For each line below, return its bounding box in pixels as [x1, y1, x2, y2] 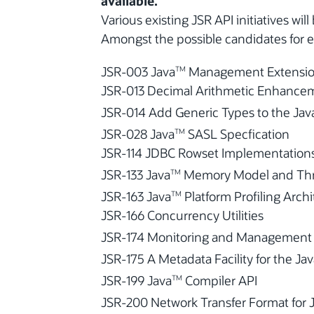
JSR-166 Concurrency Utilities [101, 207, 264, 224]
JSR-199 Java [101, 272, 172, 289]
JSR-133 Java [101, 166, 170, 184]
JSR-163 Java [101, 188, 171, 205]
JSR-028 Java [101, 125, 175, 143]
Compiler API [182, 272, 257, 289]
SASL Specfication [185, 125, 289, 143]
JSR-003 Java [101, 63, 175, 81]
